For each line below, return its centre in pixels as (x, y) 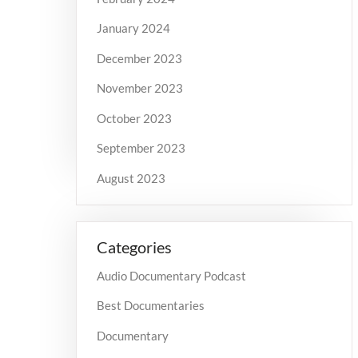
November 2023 (139, 88)
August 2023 (131, 178)
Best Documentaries (150, 306)
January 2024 (133, 28)
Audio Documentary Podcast (171, 275)
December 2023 (139, 58)
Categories (134, 247)
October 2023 (134, 118)
